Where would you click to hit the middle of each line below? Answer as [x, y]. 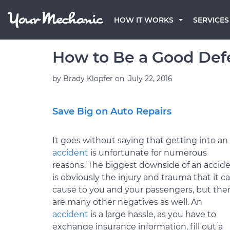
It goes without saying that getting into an [140, 140]
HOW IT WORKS [144, 20]
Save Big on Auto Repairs [112, 111]
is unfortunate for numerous [148, 153]
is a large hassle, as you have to [152, 214]
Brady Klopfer [89, 79]
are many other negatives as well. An [127, 202]
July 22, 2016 [150, 79]
